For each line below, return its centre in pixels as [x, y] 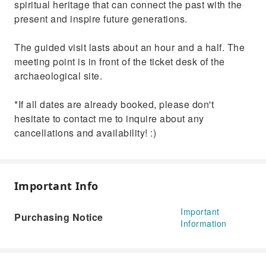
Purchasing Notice [59, 217]
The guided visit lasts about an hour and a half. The [129, 47]
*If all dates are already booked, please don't [114, 104]
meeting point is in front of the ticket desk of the [120, 61]
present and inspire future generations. [101, 19]
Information [204, 223]
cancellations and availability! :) [85, 133]
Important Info [56, 186]
